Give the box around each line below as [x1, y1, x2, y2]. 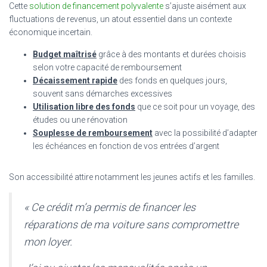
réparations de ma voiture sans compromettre [24, 218, 238, 231]
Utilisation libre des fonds [33, 101, 135, 111]
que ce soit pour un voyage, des [135, 101, 255, 111]
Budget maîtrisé [33, 49, 97, 59]
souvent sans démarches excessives [33, 88, 172, 98]
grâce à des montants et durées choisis [97, 49, 246, 59]
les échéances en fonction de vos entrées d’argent [33, 141, 219, 151]
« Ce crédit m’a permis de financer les [24, 200, 195, 213]
